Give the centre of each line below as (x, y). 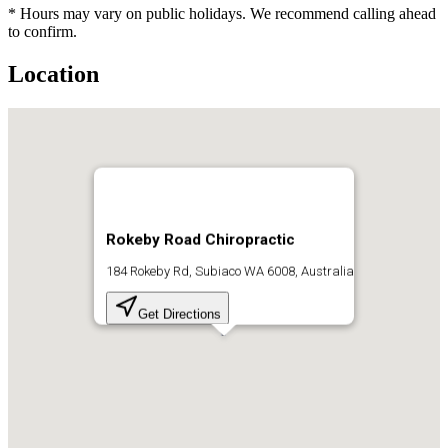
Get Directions (179, 315)
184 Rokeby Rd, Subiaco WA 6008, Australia (230, 272)
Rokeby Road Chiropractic (200, 239)
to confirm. (42, 32)
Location (53, 74)
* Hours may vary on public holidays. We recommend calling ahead (222, 14)
